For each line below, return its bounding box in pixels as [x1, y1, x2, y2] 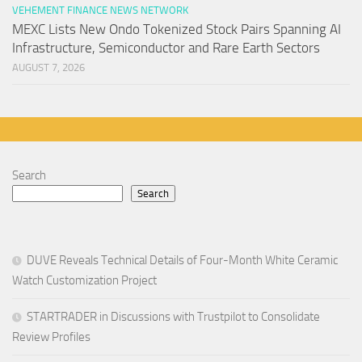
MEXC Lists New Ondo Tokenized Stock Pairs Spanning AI [12, 20, 341, 37]
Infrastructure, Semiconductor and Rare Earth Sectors [12, 39, 320, 56]
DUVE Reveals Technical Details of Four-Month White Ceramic [27, 252, 338, 267]
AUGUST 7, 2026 [12, 61, 85, 74]
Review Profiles [12, 329, 90, 344]
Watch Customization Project [12, 272, 157, 288]
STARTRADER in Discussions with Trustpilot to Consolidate [27, 309, 320, 324]
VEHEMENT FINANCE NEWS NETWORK [12, 3, 188, 16]
